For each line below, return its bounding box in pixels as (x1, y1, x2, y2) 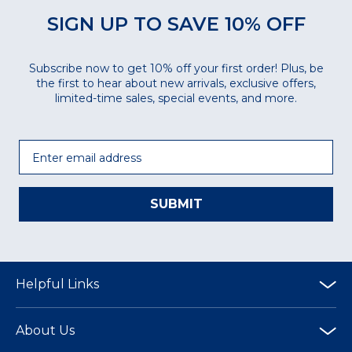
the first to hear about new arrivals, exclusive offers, (36, 76, 316, 90)
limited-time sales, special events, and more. (55, 91, 297, 105)
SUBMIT (149, 196, 203, 211)
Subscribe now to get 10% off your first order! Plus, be (28, 61, 324, 75)
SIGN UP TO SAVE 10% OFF (46, 13, 306, 35)
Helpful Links (16, 277, 99, 291)
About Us (16, 323, 75, 338)
